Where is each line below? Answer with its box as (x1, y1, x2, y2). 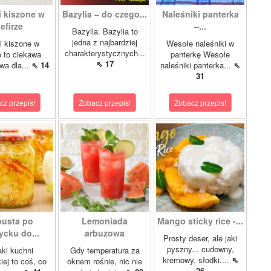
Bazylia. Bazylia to (71, 25, 138, 37)
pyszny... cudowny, (166, 243, 234, 255)
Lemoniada (82, 215, 128, 227)
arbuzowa (85, 227, 125, 239)
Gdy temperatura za (70, 244, 140, 256)
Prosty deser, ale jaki (163, 232, 237, 244)
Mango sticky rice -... (157, 215, 243, 227)
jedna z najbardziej (72, 36, 137, 48)
